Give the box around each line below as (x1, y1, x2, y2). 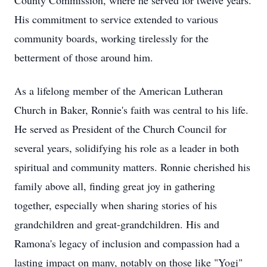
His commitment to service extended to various (14, 12, 218, 26)
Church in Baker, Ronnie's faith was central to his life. (14, 103, 249, 117)
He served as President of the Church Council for (14, 122, 226, 136)
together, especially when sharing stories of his (14, 198, 217, 212)
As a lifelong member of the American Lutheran (14, 83, 223, 98)
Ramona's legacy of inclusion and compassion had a (14, 236, 240, 250)
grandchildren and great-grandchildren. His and (14, 217, 219, 231)
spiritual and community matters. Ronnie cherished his (14, 160, 250, 174)
